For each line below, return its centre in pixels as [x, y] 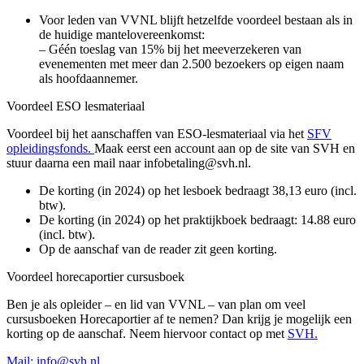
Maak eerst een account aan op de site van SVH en [225, 148]
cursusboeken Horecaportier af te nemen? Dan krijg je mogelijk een [179, 318]
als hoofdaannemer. [89, 78]
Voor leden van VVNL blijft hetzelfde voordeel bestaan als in [196, 19]
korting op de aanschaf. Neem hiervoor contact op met [147, 333]
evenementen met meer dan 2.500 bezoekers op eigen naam [191, 63]
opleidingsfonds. [50, 148]
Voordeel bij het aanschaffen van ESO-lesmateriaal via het [157, 133]
